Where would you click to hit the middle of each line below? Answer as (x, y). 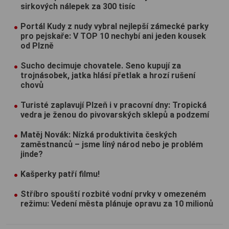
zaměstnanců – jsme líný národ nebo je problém (112, 145)
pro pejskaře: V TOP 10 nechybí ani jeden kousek (113, 36)
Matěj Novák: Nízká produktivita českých (99, 135)
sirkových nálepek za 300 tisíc (78, 7)
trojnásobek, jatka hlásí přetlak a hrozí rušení (108, 76)
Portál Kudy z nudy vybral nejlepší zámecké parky (114, 27)
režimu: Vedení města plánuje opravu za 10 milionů (117, 204)
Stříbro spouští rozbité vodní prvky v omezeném (113, 194)
